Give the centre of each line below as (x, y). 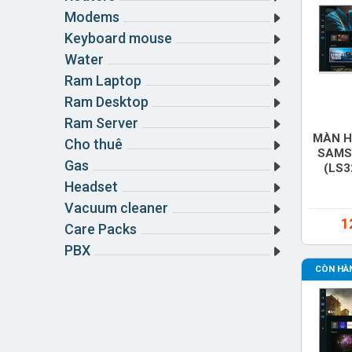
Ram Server (101, 123)
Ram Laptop (103, 81)
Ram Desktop (106, 102)
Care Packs (101, 229)
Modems (92, 17)
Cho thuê (93, 144)
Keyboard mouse (118, 38)
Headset (91, 187)
